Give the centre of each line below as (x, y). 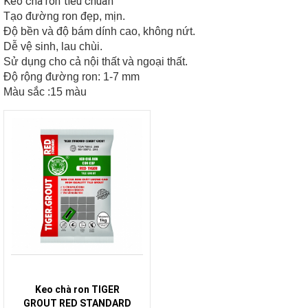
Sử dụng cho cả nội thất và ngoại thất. (96, 61)
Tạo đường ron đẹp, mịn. (64, 16)
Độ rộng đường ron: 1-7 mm (71, 76)
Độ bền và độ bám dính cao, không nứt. (99, 31)
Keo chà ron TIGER (77, 289)
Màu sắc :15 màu (45, 91)
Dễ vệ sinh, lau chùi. (53, 46)
